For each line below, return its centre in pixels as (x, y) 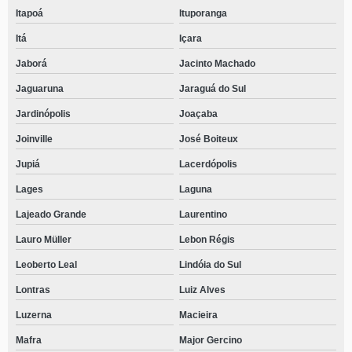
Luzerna (34, 315)
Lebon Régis (207, 240)
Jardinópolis (43, 114)
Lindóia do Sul (210, 265)
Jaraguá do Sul (212, 89)
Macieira (198, 315)
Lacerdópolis (208, 164)
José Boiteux (208, 139)
